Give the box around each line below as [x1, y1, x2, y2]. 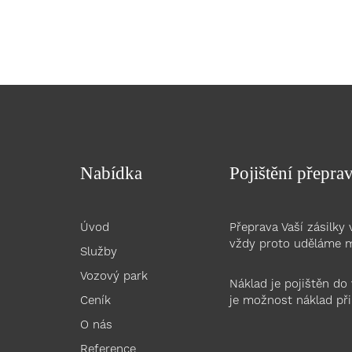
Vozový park [80, 269, 148, 284]
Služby [80, 244, 117, 259]
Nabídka [80, 163, 142, 184]
